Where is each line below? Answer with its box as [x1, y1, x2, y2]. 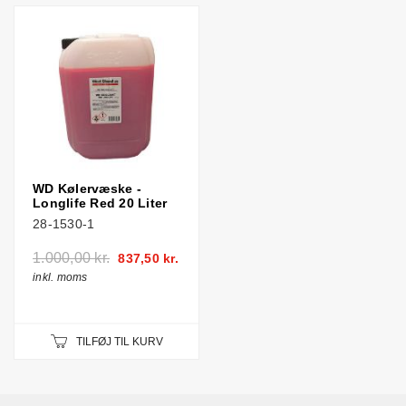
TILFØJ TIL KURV [75, 335, 163, 348]
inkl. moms [33, 271, 88, 284]
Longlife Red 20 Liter [33, 196, 168, 210]
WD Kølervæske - [33, 181, 141, 196]
